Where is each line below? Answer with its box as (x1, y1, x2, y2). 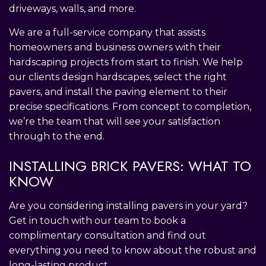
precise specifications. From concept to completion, (9, 100, 251, 112)
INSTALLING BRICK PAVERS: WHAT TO (9, 155, 251, 176)
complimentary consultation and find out (9, 229, 206, 241)
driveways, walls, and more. (9, 2, 136, 14)
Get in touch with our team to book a (9, 214, 186, 226)
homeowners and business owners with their (9, 41, 221, 53)
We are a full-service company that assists (9, 26, 205, 38)
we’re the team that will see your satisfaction (9, 115, 220, 127)
